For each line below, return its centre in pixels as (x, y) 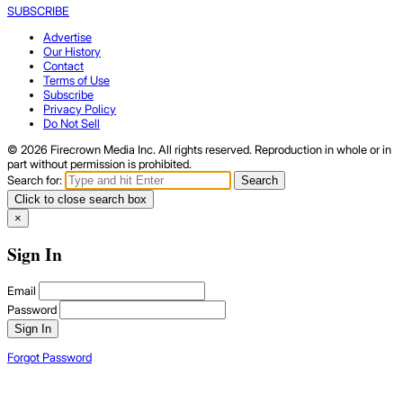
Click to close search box (81, 200)
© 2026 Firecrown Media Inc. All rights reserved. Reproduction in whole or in (199, 150)
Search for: (35, 180)
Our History (72, 52)
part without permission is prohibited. (99, 164)
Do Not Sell (72, 124)
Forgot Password (49, 357)
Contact (63, 66)
